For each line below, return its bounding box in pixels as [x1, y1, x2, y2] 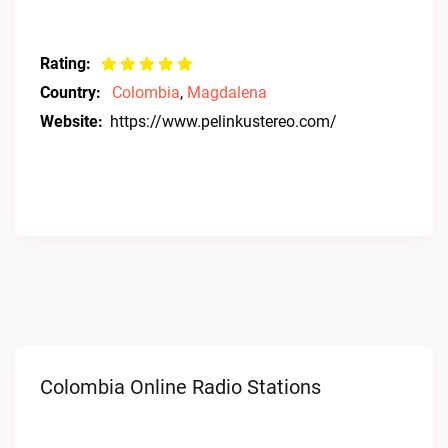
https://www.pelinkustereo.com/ [110, 112, 337, 131]
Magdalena [187, 83, 267, 102]
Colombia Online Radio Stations [40, 375, 321, 399]
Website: [40, 112, 103, 131]
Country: [40, 83, 101, 102]
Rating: [40, 54, 91, 73]
